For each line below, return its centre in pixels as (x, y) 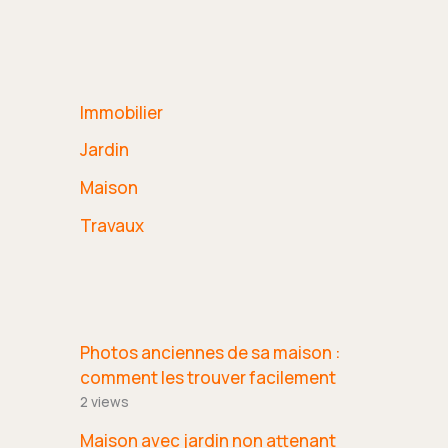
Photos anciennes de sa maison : (210, 352)
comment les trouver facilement (208, 377)
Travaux (112, 225)
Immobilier (121, 112)
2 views (104, 401)
